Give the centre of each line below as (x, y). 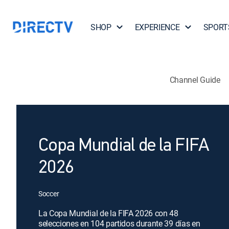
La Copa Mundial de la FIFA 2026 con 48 (108, 213)
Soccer (49, 193)
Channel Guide (195, 79)
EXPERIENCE (157, 27)
